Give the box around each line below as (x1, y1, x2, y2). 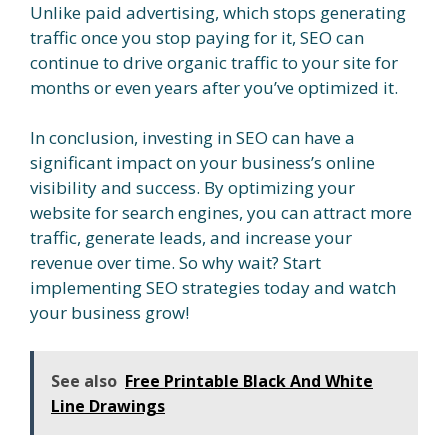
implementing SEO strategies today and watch (30, 276, 396, 300)
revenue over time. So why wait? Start (30, 251, 321, 275)
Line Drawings (51, 394, 165, 417)
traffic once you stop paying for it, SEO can (30, 25, 364, 49)
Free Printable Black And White (125, 369, 373, 392)
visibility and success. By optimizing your (30, 176, 355, 200)
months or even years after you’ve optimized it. (30, 75, 398, 99)
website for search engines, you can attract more (30, 201, 412, 225)
